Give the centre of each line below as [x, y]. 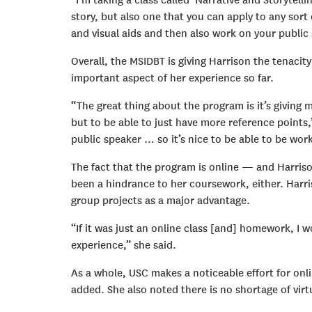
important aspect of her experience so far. [172, 78]
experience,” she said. [124, 245]
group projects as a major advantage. [161, 201]
